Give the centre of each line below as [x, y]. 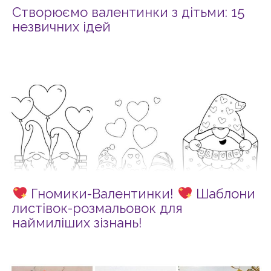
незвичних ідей [61, 27]
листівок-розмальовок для [97, 208]
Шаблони [224, 194]
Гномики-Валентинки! [103, 194]
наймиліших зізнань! [77, 223]
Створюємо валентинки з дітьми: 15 [128, 12]
